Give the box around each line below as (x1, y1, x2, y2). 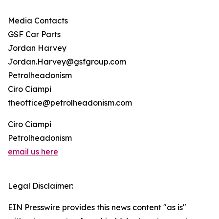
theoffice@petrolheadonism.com (8, 98, 132, 108)
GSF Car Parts (8, 29, 61, 40)
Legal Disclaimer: (8, 181, 73, 191)
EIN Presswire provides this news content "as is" (8, 202, 186, 213)
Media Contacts (8, 16, 68, 26)
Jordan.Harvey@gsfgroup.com (8, 57, 126, 67)
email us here (8, 147, 58, 157)
